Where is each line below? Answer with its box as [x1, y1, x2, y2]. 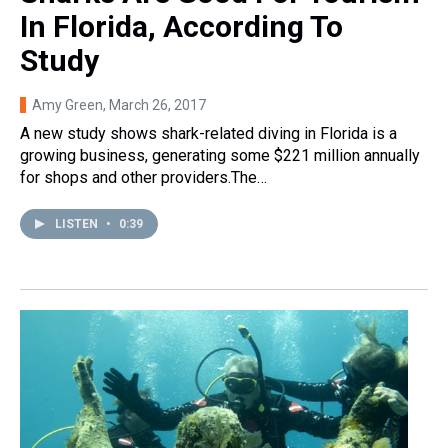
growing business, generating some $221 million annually [20, 146, 420, 166]
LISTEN [55, 217, 101, 232]
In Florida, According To [20, 9, 343, 45]
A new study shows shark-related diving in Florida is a [20, 124, 397, 144]
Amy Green [32, 97, 103, 114]
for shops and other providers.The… [20, 168, 267, 188]
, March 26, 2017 [103, 97, 206, 114]
